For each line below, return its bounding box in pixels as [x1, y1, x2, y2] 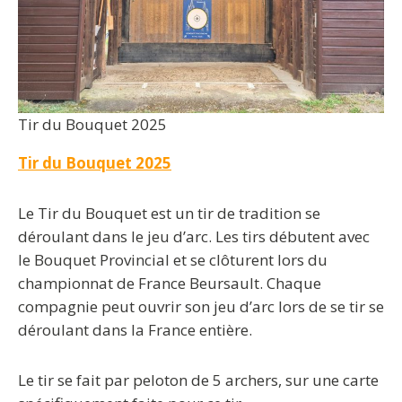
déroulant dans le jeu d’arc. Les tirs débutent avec [18, 226, 370, 247]
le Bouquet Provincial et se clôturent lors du [18, 249, 328, 270]
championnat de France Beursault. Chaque [18, 273, 321, 293]
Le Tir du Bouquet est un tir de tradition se [18, 203, 320, 223]
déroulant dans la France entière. [18, 319, 252, 340]
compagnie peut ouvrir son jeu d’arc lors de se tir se [18, 296, 384, 317]
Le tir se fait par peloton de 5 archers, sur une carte [18, 370, 379, 390]
